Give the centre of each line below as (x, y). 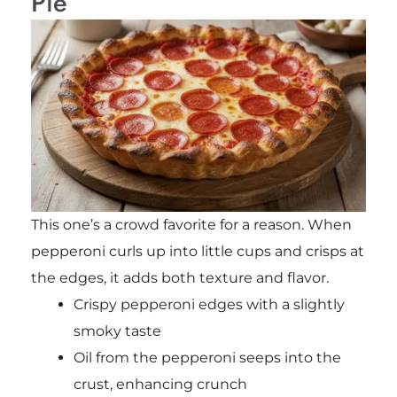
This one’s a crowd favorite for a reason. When (191, 225)
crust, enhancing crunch (160, 385)
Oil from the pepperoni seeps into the (207, 358)
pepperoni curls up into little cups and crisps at (197, 252)
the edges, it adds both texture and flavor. (179, 278)
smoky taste (117, 331)
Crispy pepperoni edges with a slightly (209, 305)
